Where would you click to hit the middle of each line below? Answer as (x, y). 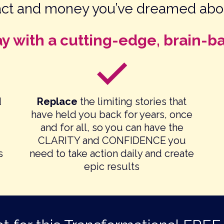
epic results (112, 167)
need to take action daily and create (112, 154)
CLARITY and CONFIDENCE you (112, 141)
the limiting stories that (133, 102)
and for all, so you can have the (112, 128)
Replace (59, 102)
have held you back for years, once (112, 115)
